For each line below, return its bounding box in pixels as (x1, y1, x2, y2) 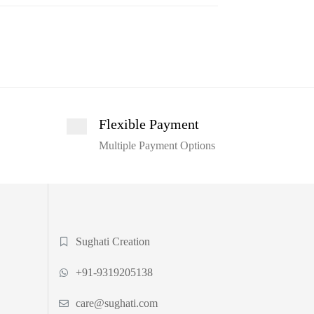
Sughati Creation (76, 235, 151, 247)
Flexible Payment (98, 116, 199, 132)
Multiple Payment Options (98, 139, 215, 151)
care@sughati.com (76, 296, 158, 309)
